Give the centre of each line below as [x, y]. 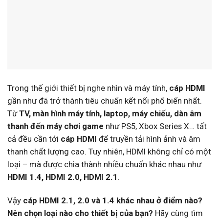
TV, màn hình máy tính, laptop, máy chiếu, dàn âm [110, 114]
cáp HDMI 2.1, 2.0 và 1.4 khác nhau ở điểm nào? [113, 201]
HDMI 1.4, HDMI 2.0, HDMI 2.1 [63, 177]
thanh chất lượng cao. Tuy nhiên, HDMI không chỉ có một [109, 152]
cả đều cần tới [34, 139]
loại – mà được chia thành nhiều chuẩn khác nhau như [104, 164]
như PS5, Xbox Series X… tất [155, 126]
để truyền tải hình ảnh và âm [149, 139]
